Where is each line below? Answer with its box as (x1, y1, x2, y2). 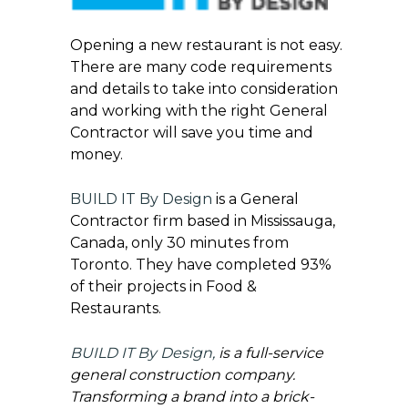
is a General (215, 189, 299, 208)
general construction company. (69, 365, 295, 383)
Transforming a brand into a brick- (69, 387, 314, 405)
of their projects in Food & (69, 277, 257, 295)
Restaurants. (69, 299, 165, 317)
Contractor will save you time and (69, 123, 313, 141)
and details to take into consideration (69, 79, 338, 97)
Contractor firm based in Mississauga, (69, 211, 335, 229)
